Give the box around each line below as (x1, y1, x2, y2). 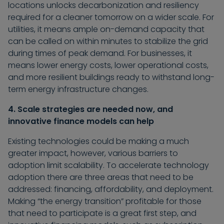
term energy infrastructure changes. (8, 83, 148, 95)
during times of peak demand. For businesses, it (8, 47, 192, 59)
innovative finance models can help (8, 115, 154, 127)
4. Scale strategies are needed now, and (8, 103, 173, 115)
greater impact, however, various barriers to (8, 147, 178, 159)
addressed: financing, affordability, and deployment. (8, 183, 213, 195)
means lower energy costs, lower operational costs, (8, 59, 208, 71)
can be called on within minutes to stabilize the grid (8, 35, 208, 47)
